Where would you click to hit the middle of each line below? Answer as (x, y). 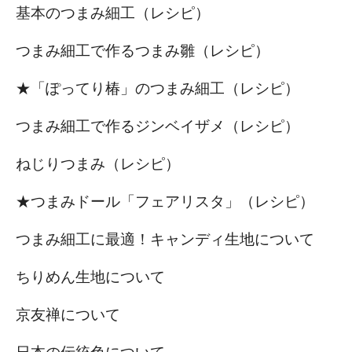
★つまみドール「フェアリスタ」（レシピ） (165, 201)
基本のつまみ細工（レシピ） (113, 13)
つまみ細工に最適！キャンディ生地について (165, 239)
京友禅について (68, 314)
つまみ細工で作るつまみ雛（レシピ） (143, 50)
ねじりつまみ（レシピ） (98, 163)
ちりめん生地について (90, 277)
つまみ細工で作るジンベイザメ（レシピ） (158, 126)
